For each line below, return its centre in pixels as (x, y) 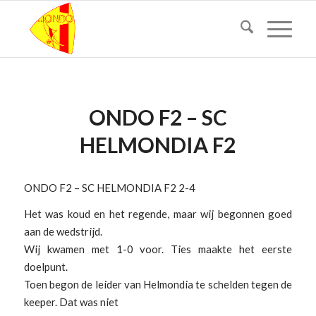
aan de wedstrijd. (63, 232)
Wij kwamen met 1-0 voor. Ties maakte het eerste (158, 249)
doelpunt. (45, 267)
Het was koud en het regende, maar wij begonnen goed (158, 214)
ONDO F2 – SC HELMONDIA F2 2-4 (109, 187)
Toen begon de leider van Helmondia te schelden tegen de (158, 285)
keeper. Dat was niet (71, 302)
